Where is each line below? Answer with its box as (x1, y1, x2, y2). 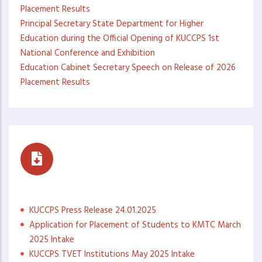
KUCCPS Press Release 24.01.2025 (29, 204, 156, 218)
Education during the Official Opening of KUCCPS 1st (20, 32, 219, 46)
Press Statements (20, 184, 116, 198)
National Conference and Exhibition (20, 46, 155, 61)
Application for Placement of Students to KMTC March (29, 218, 241, 233)
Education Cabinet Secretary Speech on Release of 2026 (20, 61, 236, 75)
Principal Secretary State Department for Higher (20, 17, 204, 32)
